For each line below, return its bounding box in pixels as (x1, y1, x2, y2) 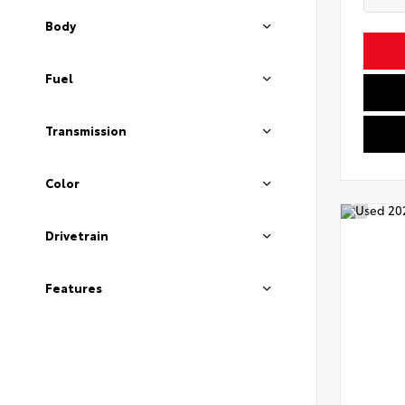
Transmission (45, 122, 127, 138)
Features (45, 279, 102, 296)
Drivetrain (45, 227, 108, 243)
